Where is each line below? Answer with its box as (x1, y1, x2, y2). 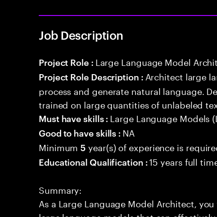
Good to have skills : (39, 126, 123, 139)
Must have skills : (39, 112, 110, 124)
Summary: (39, 182, 82, 196)
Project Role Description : (39, 70, 145, 82)
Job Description (39, 27, 124, 43)
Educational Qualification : (39, 155, 150, 168)
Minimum (39, 139, 81, 153)
